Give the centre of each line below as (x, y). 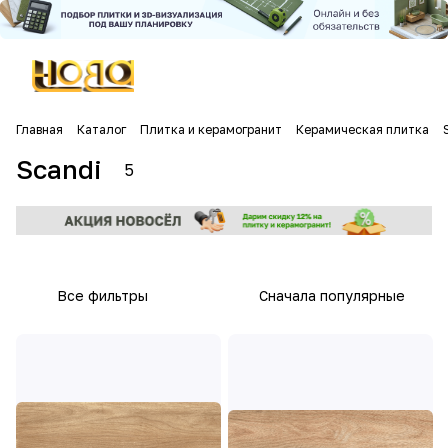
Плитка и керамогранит (211, 130)
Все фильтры (102, 295)
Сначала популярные (332, 295)
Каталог (101, 130)
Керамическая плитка (362, 130)
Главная (39, 130)
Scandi (59, 170)
